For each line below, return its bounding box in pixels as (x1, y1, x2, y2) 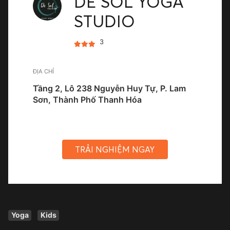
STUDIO (74, 11, 136, 31)
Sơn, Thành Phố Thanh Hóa (33, 94, 142, 105)
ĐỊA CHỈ (33, 68, 54, 75)
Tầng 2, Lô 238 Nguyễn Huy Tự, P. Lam (33, 83, 186, 94)
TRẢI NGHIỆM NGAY (75, 144, 155, 155)
